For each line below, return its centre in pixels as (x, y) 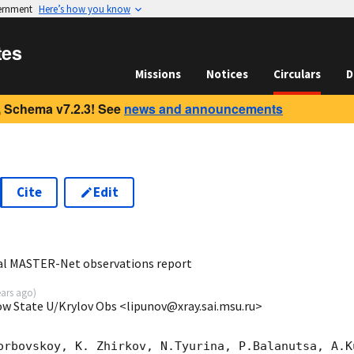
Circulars (297, 74)
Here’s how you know (85, 9)
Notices (227, 74)
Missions (158, 74)
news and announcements (203, 109)
